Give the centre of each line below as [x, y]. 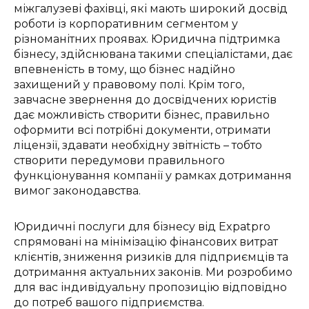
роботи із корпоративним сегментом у [126, 24]
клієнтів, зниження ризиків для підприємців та [151, 257]
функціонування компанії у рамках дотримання [153, 176]
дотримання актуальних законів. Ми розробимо [153, 272]
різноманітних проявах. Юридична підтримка [147, 39]
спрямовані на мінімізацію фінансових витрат [146, 242]
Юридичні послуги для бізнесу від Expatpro [142, 227]
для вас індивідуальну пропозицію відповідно [150, 287]
